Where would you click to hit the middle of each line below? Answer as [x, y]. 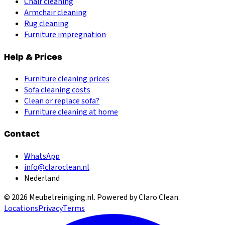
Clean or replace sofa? [62, 101]
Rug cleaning [46, 24]
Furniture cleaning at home [71, 112]
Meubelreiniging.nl [62, 197]
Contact [22, 134]
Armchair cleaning [55, 13]
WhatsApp [42, 156]
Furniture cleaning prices [67, 79]
